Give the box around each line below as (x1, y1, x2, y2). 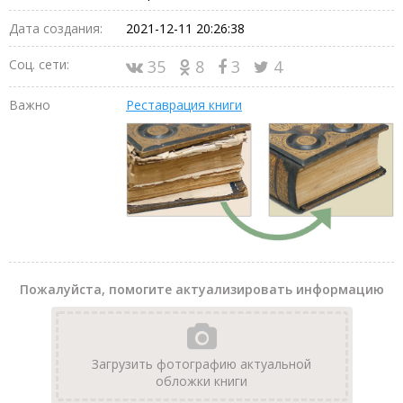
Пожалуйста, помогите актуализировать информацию (19, 281, 384, 299)
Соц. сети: (9, 55, 69, 73)
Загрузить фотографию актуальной (92, 355, 311, 373)
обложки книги (156, 372, 247, 390)
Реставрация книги (126, 95, 242, 113)
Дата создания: (9, 19, 103, 37)
